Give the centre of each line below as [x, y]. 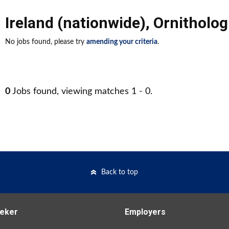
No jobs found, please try [46, 42]
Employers [145, 212]
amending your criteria [122, 42]
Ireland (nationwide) [75, 23]
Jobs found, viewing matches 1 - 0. [81, 91]
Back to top [120, 172]
